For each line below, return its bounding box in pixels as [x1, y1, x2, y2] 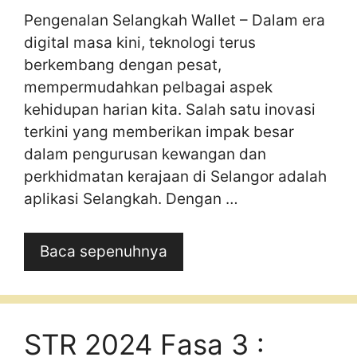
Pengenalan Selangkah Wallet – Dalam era [24, 10, 325, 29]
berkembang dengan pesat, [24, 55, 222, 74]
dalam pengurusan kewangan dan [24, 144, 266, 163]
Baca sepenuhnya [40, 242, 167, 261]
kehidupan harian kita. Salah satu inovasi [24, 100, 316, 119]
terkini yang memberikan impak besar [24, 122, 294, 141]
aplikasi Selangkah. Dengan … [24, 189, 238, 208]
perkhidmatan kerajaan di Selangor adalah [24, 167, 327, 186]
